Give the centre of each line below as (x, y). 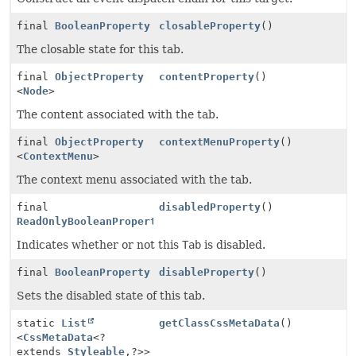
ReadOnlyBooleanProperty (90, 221)
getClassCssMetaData (220, 323)
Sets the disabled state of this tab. (111, 296)
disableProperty (207, 272)
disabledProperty (210, 207)
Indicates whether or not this (99, 245)
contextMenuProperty (220, 142)
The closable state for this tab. (100, 49)
